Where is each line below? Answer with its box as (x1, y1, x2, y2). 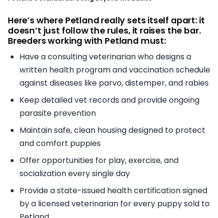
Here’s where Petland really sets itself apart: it (8, 15, 205, 27)
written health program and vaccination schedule (19, 64, 210, 76)
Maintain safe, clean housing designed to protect (19, 125, 205, 136)
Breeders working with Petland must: (8, 35, 166, 47)
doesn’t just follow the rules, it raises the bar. (8, 25, 201, 37)
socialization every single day (19, 168, 130, 180)
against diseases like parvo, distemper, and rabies (19, 77, 209, 89)
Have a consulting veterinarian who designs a (19, 51, 191, 63)
